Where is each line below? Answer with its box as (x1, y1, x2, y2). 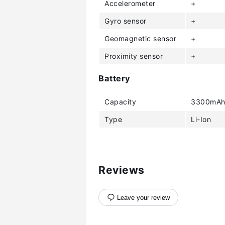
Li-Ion (191, 115, 211, 124)
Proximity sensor (104, 52, 163, 60)
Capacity (104, 97, 136, 106)
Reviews (98, 163, 145, 176)
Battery (98, 73, 131, 84)
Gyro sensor (104, 17, 147, 25)
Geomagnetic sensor (104, 34, 176, 43)
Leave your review (117, 193, 170, 201)
